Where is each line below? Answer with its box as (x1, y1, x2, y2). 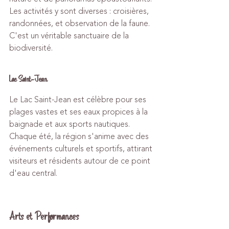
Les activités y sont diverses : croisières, (9, 5, 151, 17)
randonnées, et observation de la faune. (9, 17, 152, 30)
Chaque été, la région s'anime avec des (9, 130, 151, 143)
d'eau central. (9, 167, 57, 179)
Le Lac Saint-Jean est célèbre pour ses (9, 94, 148, 106)
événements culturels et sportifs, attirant (9, 143, 154, 155)
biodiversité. (9, 42, 53, 54)
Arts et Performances (9, 209, 79, 224)
